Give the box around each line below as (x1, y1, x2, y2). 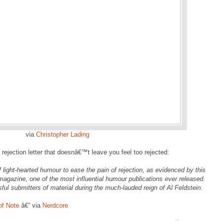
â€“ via (19, 202, 42, 209)
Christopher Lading (36, 131, 89, 138)
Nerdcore (42, 202, 68, 209)
